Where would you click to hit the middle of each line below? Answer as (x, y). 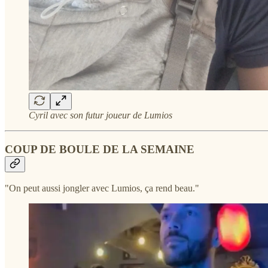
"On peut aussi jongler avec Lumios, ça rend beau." (102, 188)
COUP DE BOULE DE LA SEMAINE (100, 149)
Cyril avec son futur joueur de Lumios (100, 115)
